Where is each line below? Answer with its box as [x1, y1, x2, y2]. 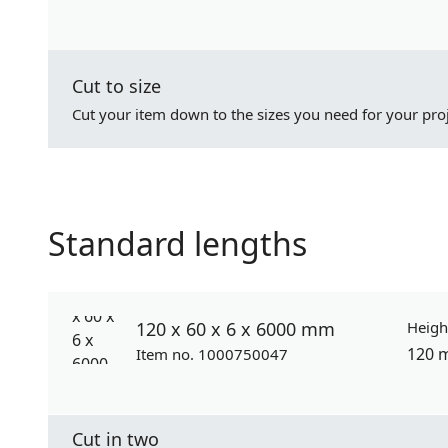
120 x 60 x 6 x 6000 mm [136, 317, 335, 341]
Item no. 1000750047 [136, 344, 288, 364]
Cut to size [72, 74, 161, 98]
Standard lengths [48, 222, 307, 265]
